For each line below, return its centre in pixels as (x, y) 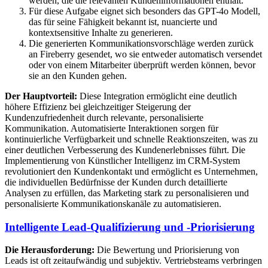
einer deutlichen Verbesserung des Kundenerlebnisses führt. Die (125, 150)
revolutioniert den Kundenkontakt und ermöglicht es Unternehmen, (131, 171)
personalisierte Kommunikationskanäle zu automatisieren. (113, 204)
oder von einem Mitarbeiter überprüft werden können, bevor (142, 65)
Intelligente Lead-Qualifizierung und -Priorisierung (130, 227)
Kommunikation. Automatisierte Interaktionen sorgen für (112, 128)
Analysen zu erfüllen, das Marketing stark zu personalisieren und (127, 193)
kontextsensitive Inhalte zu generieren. (101, 33)
